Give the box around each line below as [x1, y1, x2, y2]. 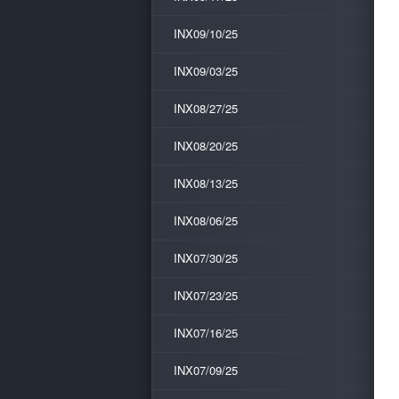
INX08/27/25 [174, 100, 238, 117]
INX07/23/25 [174, 287, 238, 304]
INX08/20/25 [174, 137, 238, 154]
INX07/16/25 [174, 324, 238, 341]
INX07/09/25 [174, 362, 238, 379]
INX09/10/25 [174, 25, 238, 42]
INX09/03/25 [174, 62, 238, 79]
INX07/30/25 [174, 249, 238, 266]
